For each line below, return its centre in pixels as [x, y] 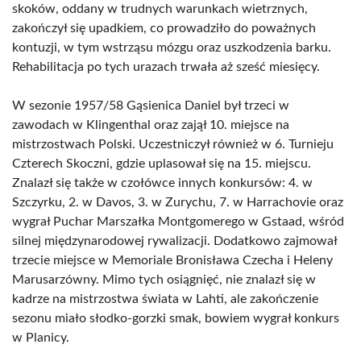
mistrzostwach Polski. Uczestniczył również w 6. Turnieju [173, 144]
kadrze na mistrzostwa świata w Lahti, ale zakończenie [165, 299]
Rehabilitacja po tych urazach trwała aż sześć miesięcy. [166, 67]
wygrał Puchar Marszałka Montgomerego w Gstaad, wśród [178, 222]
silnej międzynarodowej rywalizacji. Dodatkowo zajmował [174, 241]
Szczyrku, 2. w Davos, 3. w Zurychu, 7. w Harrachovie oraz [178, 202]
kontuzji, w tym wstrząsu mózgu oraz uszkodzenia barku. [172, 48]
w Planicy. [41, 338]
